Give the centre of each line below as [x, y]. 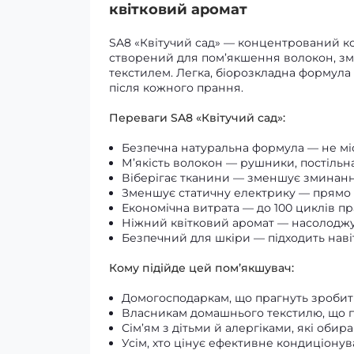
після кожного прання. [176, 88]
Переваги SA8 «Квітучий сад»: [197, 118]
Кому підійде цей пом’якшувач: [201, 268]
